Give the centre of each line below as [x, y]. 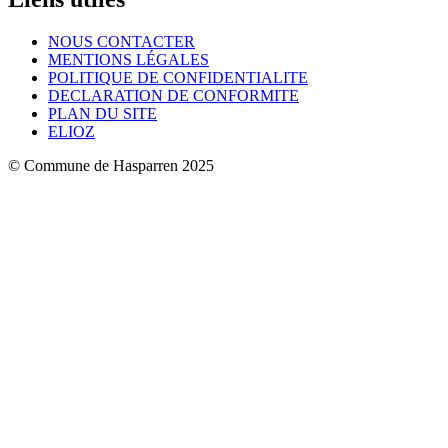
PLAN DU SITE [102, 114]
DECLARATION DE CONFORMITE [173, 96]
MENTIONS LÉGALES [128, 60]
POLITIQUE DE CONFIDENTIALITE [178, 78]
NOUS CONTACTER [121, 42]
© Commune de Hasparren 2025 [111, 166]
